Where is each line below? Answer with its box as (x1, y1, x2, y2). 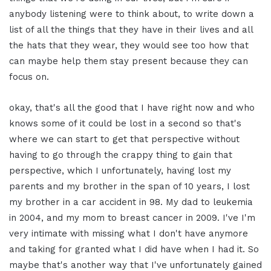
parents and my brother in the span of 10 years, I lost (9, 181, 250, 192)
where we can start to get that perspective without (9, 134, 240, 145)
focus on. (9, 71, 49, 83)
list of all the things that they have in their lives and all (9, 24, 253, 36)
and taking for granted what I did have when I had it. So (9, 244, 259, 255)
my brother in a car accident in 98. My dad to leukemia (9, 197, 253, 208)
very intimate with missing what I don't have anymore (9, 228, 248, 240)
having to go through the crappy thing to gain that (9, 149, 232, 161)
